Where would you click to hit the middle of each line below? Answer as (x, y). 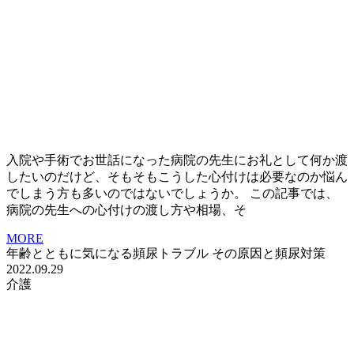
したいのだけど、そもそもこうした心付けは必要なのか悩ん (177, 177)
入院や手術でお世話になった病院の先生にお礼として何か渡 (177, 160)
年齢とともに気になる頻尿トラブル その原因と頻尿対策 (166, 254)
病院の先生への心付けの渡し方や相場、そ (126, 210)
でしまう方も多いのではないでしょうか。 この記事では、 (172, 194)
